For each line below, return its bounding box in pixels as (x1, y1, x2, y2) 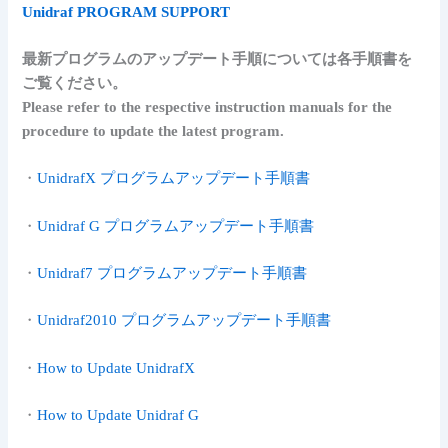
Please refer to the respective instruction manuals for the (22, 98, 393, 115)
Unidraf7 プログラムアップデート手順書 (37, 264, 308, 281)
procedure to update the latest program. (22, 122, 285, 139)
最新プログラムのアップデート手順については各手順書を (22, 50, 413, 67)
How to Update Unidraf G (37, 406, 200, 423)
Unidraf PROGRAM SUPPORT (22, 3, 231, 20)
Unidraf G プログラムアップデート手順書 (37, 217, 315, 234)
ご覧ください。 (22, 74, 128, 91)
